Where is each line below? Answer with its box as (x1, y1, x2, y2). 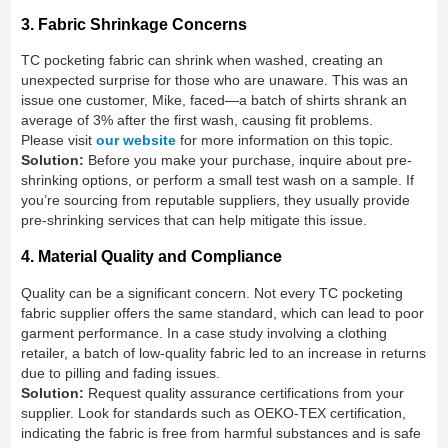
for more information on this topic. (176, 131, 394, 148)
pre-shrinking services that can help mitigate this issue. (21, 211, 368, 228)
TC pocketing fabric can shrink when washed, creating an (21, 51, 384, 68)
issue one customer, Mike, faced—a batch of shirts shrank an (21, 91, 408, 108)
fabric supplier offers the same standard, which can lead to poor (21, 304, 425, 321)
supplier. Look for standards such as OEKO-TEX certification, (21, 404, 407, 421)
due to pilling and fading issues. (21, 364, 221, 381)
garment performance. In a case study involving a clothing (21, 324, 388, 341)
